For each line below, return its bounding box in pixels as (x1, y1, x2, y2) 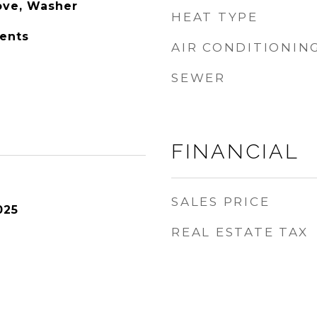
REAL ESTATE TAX (171, 225, 309, 239)
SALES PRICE (171, 195, 270, 209)
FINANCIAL (171, 139, 299, 163)
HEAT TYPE (171, 10, 258, 24)
